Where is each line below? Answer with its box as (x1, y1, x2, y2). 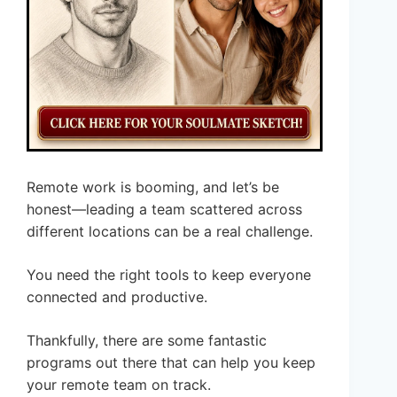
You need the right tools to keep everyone (27, 266, 311, 284)
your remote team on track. (27, 376, 211, 394)
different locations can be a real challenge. (27, 222, 313, 241)
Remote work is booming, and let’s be (27, 178, 279, 197)
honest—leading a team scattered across (27, 200, 302, 219)
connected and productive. (27, 288, 207, 307)
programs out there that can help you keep (27, 354, 315, 372)
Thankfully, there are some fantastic (27, 331, 267, 350)
